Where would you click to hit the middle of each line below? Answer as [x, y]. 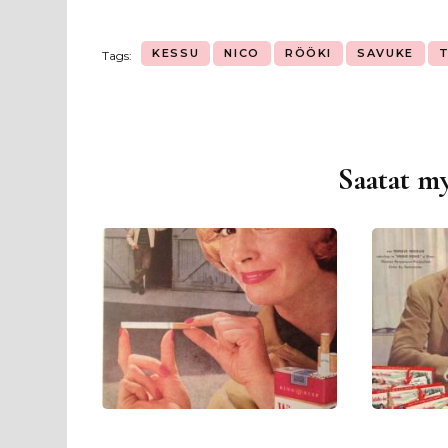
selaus [125, 203]
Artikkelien [143, 175]
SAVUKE [386, 53]
